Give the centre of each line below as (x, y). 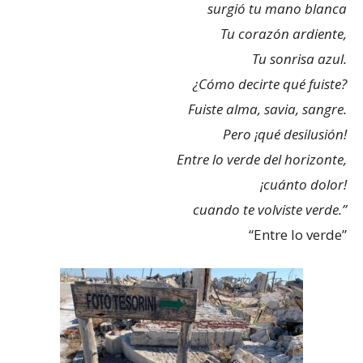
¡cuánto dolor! (303, 184)
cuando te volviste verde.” (270, 209)
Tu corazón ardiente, (284, 33)
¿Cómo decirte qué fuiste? (270, 83)
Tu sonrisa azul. (299, 58)
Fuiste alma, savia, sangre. (267, 109)
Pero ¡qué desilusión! (285, 134)
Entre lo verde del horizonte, (262, 159)
